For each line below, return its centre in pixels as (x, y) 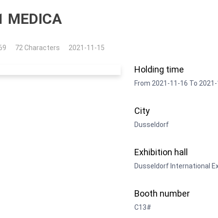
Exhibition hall (161, 152)
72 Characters (37, 48)
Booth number (162, 193)
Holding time (159, 69)
